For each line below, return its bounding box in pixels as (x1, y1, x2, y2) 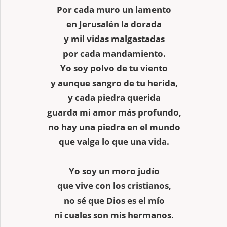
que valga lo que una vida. (59, 135, 169, 147)
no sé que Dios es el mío (63, 194, 165, 206)
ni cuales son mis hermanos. (54, 209, 174, 221)
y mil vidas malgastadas (63, 32, 165, 45)
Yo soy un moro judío (68, 165, 160, 177)
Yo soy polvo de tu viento (60, 62, 168, 74)
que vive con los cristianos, (57, 179, 171, 192)
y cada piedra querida (67, 91, 161, 103)
